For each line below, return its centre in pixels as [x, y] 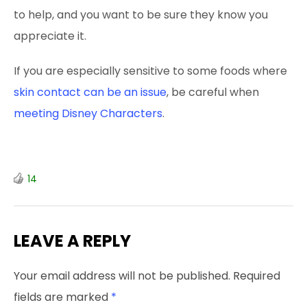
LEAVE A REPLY [72, 241]
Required [257, 275]
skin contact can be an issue [90, 92]
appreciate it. [50, 36]
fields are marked [62, 297]
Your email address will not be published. [122, 275]
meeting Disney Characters [88, 113]
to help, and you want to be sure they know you [141, 14]
